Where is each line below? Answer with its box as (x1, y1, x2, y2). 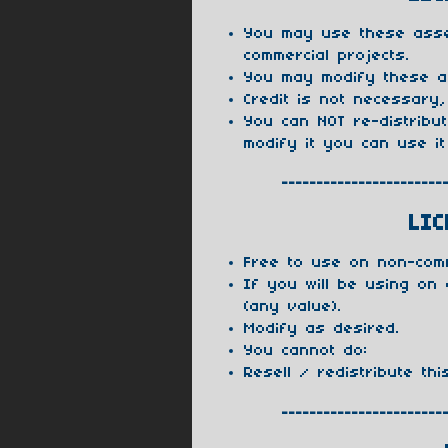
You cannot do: (244, 343, 368, 360)
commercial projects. (244, 48, 410, 64)
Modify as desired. (244, 321, 400, 338)
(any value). (244, 299, 342, 316)
